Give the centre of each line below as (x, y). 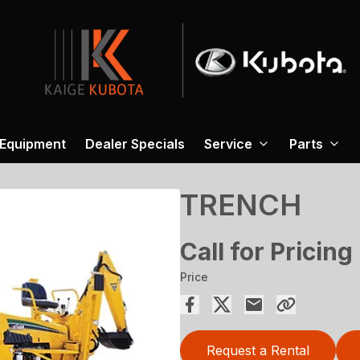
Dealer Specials (135, 144)
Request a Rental (258, 350)
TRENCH (241, 205)
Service (228, 144)
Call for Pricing (266, 252)
